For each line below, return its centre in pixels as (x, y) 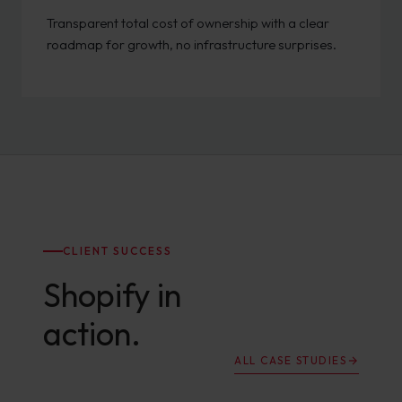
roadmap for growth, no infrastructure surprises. (192, 44)
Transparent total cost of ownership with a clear (188, 23)
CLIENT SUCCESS (118, 251)
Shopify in (112, 295)
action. (92, 333)
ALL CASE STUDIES (290, 360)
